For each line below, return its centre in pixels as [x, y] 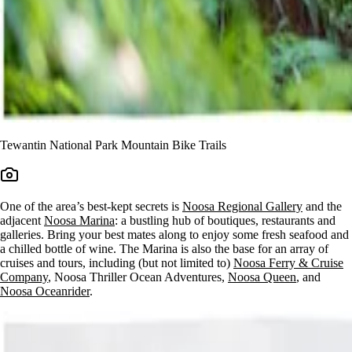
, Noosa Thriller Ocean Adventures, [138, 277]
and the [322, 206]
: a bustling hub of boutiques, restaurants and [225, 220]
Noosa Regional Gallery [242, 206]
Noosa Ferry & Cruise [288, 262]
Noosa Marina [79, 220]
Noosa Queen [262, 277]
